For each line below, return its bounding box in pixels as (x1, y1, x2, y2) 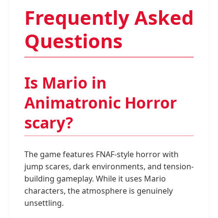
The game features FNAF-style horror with (24, 149, 179, 160)
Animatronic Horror (24, 92, 177, 113)
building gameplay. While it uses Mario (24, 173, 166, 184)
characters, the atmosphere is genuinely (24, 185, 173, 197)
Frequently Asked (24, 4, 194, 31)
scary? (24, 112, 73, 133)
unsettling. (24, 198, 64, 209)
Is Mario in (24, 72, 107, 93)
